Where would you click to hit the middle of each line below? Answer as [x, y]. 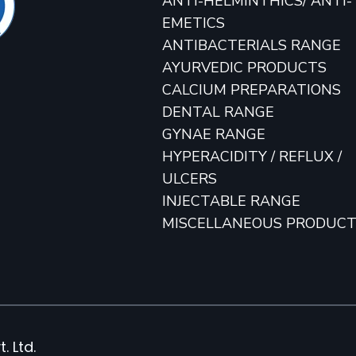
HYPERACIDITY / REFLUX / [252, 156]
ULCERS [190, 178]
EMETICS [194, 23]
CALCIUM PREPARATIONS [252, 89]
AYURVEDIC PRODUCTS [245, 67]
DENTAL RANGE [219, 112]
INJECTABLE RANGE [232, 201]
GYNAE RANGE [214, 134]
